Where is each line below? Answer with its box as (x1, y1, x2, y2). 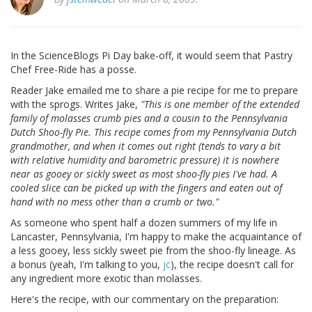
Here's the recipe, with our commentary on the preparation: (10, 292, 279, 306)
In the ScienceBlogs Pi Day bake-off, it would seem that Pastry (10, 49, 292, 63)
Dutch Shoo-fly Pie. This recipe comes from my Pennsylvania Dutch (10, 125, 297, 139)
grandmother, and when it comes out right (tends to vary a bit (10, 139, 281, 153)
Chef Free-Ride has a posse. (10, 63, 136, 77)
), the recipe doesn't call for (171, 258, 294, 272)
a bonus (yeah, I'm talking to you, (10, 258, 163, 272)
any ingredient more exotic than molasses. (10, 272, 202, 286)
